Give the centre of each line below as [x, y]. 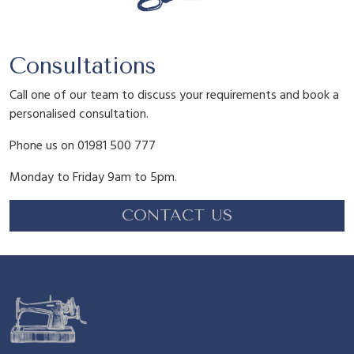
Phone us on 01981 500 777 [83, 146]
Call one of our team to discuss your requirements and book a [174, 95]
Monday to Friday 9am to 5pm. [93, 177]
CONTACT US [177, 215]
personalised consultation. [79, 114]
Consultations [83, 66]
